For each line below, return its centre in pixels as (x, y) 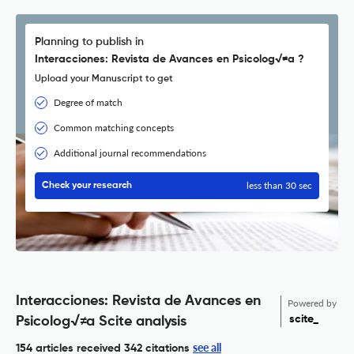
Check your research (87, 186)
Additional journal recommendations (130, 153)
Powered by (312, 303)
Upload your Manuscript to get (104, 79)
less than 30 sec (279, 186)
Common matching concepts (114, 128)
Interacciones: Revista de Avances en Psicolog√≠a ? (169, 60)
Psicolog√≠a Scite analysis (101, 322)
